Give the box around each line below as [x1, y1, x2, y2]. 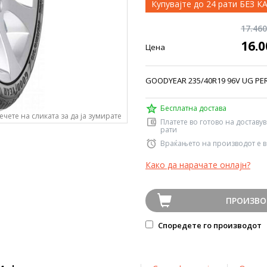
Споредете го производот [156, 220, 262, 231]
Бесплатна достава [160, 103, 226, 113]
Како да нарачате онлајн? [145, 159, 250, 170]
